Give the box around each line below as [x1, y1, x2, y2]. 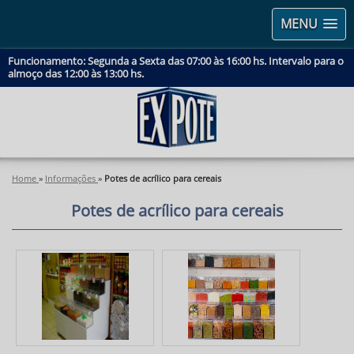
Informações [45, 174, 96, 184]
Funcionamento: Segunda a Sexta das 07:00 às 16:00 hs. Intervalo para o [8, 55, 344, 68]
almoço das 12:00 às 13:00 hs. [8, 68, 144, 81]
